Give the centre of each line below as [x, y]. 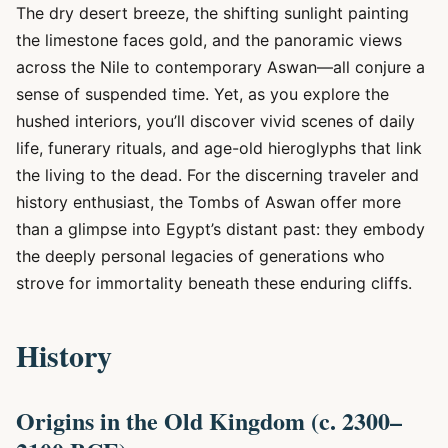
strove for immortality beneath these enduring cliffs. [214, 283]
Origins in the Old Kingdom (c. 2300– [209, 420]
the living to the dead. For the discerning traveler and [217, 175]
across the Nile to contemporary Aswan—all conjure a [220, 67]
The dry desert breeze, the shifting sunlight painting [212, 13]
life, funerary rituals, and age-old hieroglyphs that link [219, 148]
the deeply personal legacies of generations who [200, 256]
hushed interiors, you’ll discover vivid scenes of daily [215, 121]
